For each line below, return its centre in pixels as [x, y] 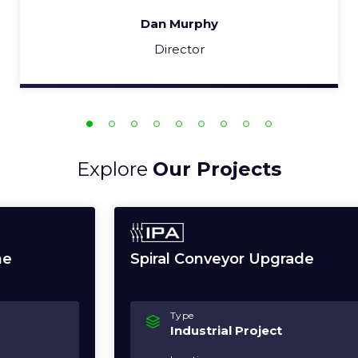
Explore [115, 169]
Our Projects [217, 169]
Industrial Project [121, 330]
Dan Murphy [134, 24]
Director [134, 49]
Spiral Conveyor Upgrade [117, 259]
